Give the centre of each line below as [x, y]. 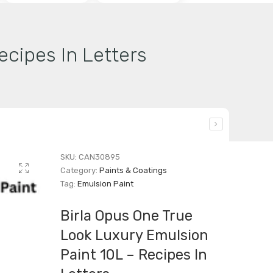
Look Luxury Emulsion [135, 235]
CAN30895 [100, 157]
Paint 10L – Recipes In [134, 255]
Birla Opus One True [127, 216]
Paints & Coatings [133, 170]
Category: [80, 170]
